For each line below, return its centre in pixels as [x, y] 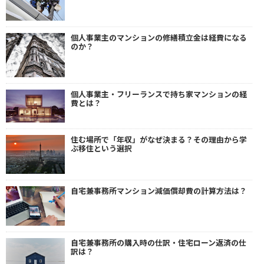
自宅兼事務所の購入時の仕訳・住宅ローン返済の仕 [159, 242]
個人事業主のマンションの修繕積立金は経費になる [159, 37]
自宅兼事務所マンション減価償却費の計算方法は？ [159, 191]
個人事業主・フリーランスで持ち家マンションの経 [159, 94]
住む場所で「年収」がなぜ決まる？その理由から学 [159, 139]
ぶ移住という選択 [101, 148]
